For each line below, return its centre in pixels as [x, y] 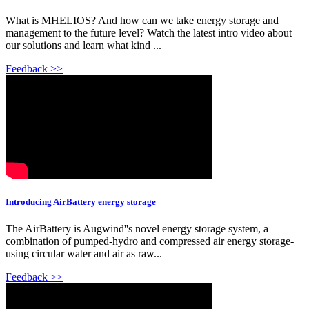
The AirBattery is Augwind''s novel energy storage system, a [137, 228]
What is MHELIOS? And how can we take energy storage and [142, 20]
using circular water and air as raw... [84, 253]
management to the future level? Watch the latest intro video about [149, 32]
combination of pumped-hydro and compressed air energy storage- [150, 241]
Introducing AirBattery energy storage [81, 201]
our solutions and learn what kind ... [83, 45]
